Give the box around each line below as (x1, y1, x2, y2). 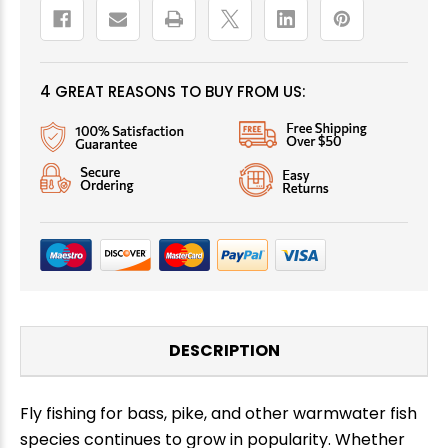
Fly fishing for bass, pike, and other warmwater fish (20, 401, 417, 425)
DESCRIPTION (168, 338, 280, 362)
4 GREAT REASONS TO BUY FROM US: (40, 80, 306, 102)
